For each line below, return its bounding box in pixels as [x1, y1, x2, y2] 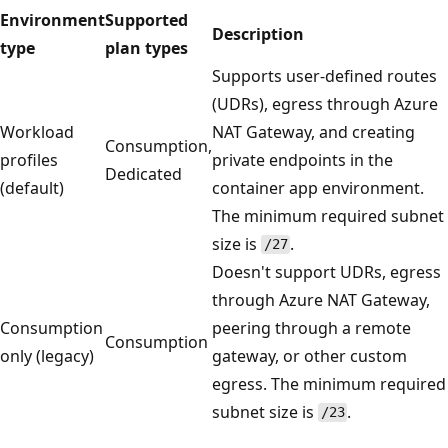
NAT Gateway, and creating [212, 120, 415, 143]
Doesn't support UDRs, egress [212, 260, 441, 283]
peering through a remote [212, 316, 411, 339]
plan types [105, 36, 188, 59]
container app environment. [212, 176, 424, 199]
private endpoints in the [212, 148, 393, 171]
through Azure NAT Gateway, [212, 288, 430, 311]
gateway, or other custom [212, 344, 407, 367]
